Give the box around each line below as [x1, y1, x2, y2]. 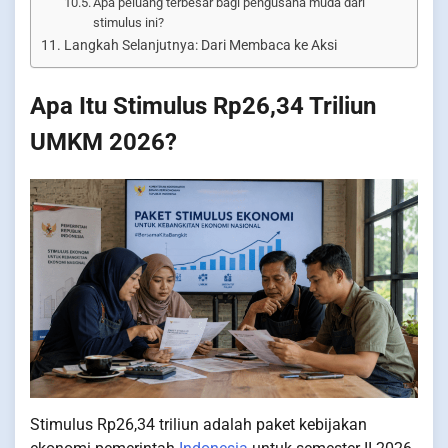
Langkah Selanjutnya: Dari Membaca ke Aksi [63, 36, 337, 54]
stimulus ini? [93, 14, 165, 30]
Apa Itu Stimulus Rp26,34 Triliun [30, 91, 376, 120]
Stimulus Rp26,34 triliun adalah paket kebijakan [30, 415, 367, 435]
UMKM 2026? [30, 127, 177, 156]
